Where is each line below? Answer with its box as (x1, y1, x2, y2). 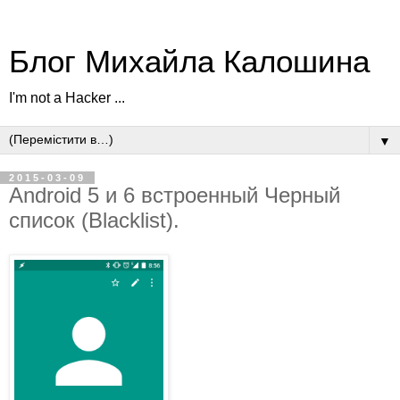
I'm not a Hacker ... (9, 90, 125, 105)
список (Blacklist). (9, 208, 179, 232)
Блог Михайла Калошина (9, 45, 370, 79)
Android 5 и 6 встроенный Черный (9, 183, 340, 207)
